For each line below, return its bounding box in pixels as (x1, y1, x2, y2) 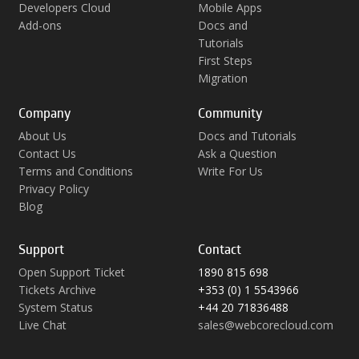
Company (18, 104, 71, 123)
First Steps (197, 53, 252, 69)
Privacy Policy (18, 181, 89, 197)
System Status (18, 300, 93, 316)
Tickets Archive (18, 282, 96, 298)
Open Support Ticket (18, 264, 125, 280)
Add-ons (18, 18, 62, 34)
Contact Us (18, 146, 76, 162)
